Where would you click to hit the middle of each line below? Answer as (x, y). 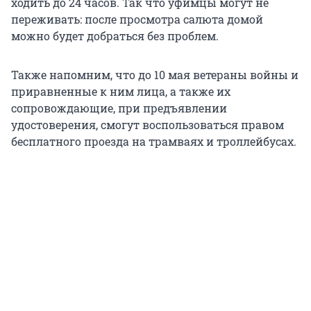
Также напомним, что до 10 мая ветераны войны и (155, 75)
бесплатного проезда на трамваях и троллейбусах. (154, 142)
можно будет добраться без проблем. (115, 36)
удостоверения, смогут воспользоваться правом (148, 125)
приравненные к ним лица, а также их (121, 92)
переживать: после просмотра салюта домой (137, 19)
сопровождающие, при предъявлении (119, 108)
